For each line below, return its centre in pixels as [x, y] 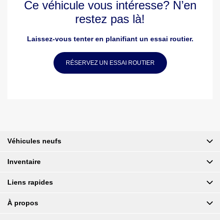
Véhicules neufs [34, 141]
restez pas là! [110, 19]
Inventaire [24, 162]
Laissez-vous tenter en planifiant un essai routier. [110, 39]
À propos [23, 203]
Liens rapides [30, 182]
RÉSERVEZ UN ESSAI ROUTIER [110, 63]
